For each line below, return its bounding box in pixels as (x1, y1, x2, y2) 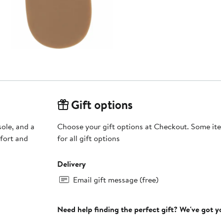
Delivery (57, 158, 86, 170)
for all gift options (57, 133, 120, 144)
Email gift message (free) (73, 174, 158, 185)
